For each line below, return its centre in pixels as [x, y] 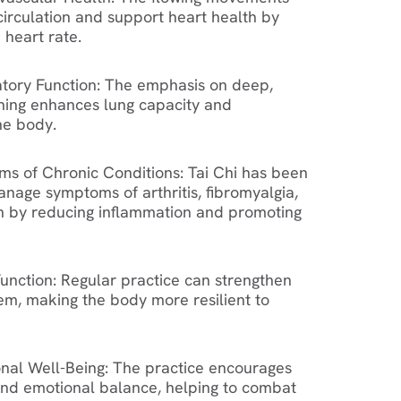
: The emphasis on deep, [185, 84]
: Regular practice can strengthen [172, 279]
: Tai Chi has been [244, 172]
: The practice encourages [198, 367]
